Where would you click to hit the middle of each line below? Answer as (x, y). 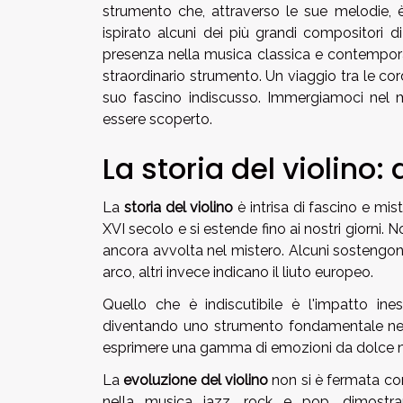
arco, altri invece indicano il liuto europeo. (238, 273)
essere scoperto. (157, 120)
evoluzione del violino (196, 381)
